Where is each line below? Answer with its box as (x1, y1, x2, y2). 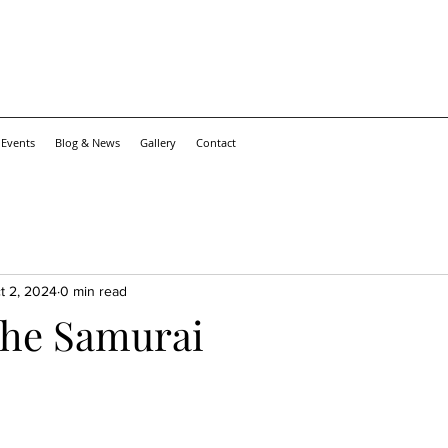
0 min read (60, 282, 127, 299)
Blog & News (55, 135, 120, 150)
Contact (196, 135, 236, 150)
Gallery (140, 135, 176, 150)
